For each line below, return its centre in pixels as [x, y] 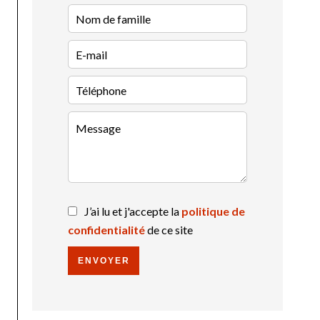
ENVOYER [104, 261]
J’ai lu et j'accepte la [133, 211]
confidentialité [106, 230]
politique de [213, 211]
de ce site [169, 230]
